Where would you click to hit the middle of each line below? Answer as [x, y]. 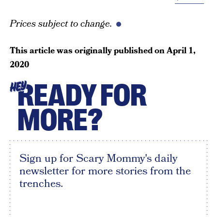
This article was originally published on [88, 51]
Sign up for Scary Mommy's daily [98, 159]
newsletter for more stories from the [105, 171]
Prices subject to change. [61, 24]
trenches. [41, 184]
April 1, [181, 51]
